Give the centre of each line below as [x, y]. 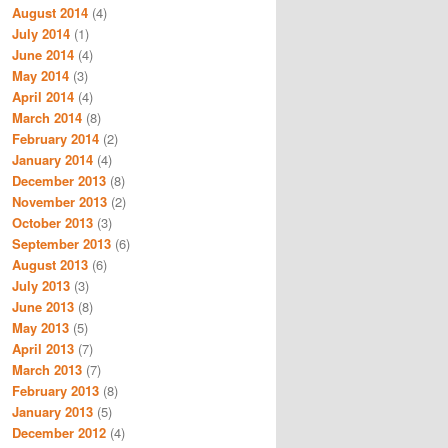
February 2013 [55, 391]
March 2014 [47, 118]
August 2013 [50, 265]
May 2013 [40, 328]
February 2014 [55, 139]
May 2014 [40, 76]
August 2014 [50, 13]
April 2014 [43, 97]
